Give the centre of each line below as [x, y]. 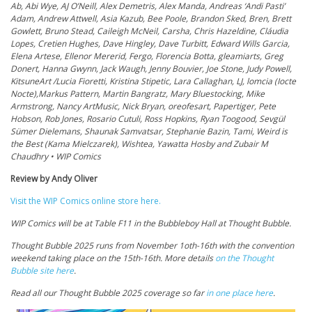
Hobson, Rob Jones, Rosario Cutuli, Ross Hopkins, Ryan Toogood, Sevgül [148, 119]
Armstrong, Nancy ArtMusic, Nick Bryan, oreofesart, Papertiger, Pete [143, 107]
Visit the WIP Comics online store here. [86, 201]
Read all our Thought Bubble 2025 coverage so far [108, 293]
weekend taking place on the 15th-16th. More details [113, 258]
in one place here [240, 293]
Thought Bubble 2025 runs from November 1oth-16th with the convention [152, 246]
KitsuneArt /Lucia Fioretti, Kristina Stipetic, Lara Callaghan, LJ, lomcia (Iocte [153, 81]
